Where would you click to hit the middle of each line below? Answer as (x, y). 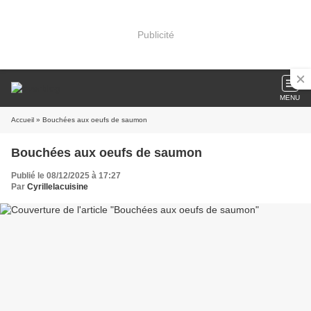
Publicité (155, 34)
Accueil (23, 120)
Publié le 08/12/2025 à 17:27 (66, 176)
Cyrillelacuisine (58, 187)
